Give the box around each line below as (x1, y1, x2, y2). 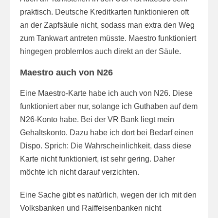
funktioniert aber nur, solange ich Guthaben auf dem (20, 102, 198, 110)
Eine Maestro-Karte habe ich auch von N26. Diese (20, 89, 193, 97)
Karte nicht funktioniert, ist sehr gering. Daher (20, 154, 175, 163)
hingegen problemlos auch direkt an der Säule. (20, 47, 181, 55)
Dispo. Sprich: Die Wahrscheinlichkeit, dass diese (20, 141, 191, 150)
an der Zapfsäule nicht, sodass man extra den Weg (20, 20, 195, 29)
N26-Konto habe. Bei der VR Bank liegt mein (20, 115, 174, 124)
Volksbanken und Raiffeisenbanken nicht (20, 203, 161, 212)
